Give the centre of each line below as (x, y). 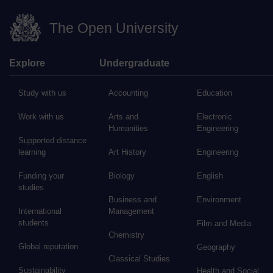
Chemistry (126, 235)
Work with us (41, 117)
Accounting (128, 93)
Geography (216, 247)
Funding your (41, 176)
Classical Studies (139, 259)
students (34, 223)
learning (32, 152)
